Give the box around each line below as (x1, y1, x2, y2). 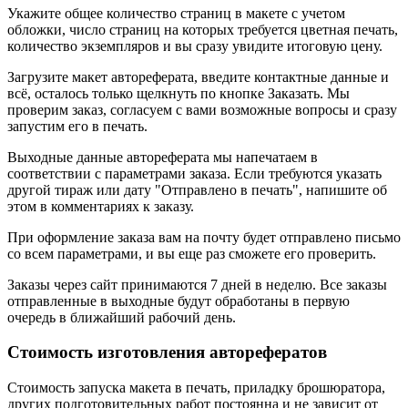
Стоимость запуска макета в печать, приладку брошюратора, (7, 380, 385, 396)
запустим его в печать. (7, 117, 148, 134)
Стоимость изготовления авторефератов (7, 342, 327, 362)
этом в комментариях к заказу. (7, 198, 194, 214)
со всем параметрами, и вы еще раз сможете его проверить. (7, 245, 376, 261)
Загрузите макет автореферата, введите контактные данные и (7, 68, 389, 85)
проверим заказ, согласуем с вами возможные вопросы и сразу (7, 101, 397, 117)
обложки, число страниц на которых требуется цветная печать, (7, 21, 398, 37)
